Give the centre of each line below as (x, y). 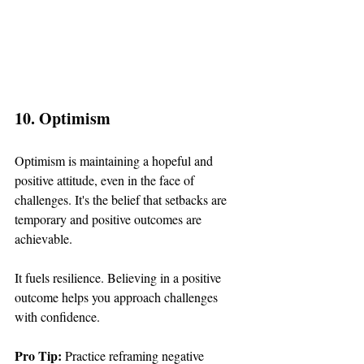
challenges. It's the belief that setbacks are (122, 199)
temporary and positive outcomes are (110, 219)
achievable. (43, 238)
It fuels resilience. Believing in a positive (119, 277)
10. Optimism (63, 118)
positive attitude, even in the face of (106, 180)
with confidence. (57, 316)
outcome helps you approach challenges (118, 297)
